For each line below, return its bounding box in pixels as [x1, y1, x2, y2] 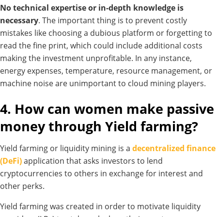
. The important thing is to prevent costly [38, 15, 187, 26]
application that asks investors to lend [22, 155, 163, 167]
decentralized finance [132, 143, 216, 154]
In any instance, [135, 52, 192, 63]
